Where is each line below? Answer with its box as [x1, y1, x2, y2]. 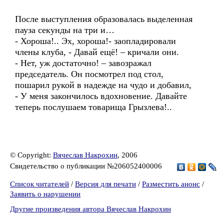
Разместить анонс [142, 180, 200, 188]
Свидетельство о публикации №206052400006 [10, 161, 164, 170]
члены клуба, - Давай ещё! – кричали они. [15, 47, 179, 57]
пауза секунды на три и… [15, 25, 114, 35]
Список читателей [10, 180, 69, 188]
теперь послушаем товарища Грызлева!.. [15, 102, 172, 112]
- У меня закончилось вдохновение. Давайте [15, 91, 187, 101]
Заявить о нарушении [10, 190, 80, 198]
